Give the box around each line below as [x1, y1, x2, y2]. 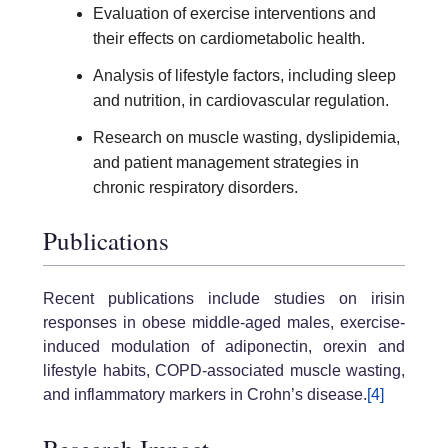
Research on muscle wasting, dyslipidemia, [93, 128, 400, 146]
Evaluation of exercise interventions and [93, 4, 376, 22]
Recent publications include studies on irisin [43, 290, 405, 307]
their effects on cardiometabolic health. [93, 29, 365, 47]
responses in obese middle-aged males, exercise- [43, 314, 405, 331]
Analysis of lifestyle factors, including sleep [93, 66, 396, 84]
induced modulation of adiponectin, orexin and [43, 338, 405, 355]
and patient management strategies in [93, 153, 359, 171]
